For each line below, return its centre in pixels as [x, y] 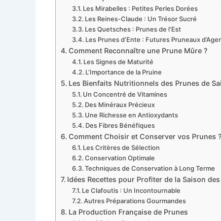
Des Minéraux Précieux [120, 105]
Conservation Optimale [120, 158]
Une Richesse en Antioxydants [132, 115]
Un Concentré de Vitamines [125, 94]
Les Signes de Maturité [119, 62]
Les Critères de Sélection [122, 147]
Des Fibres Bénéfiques [120, 125]
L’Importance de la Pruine [124, 72]
